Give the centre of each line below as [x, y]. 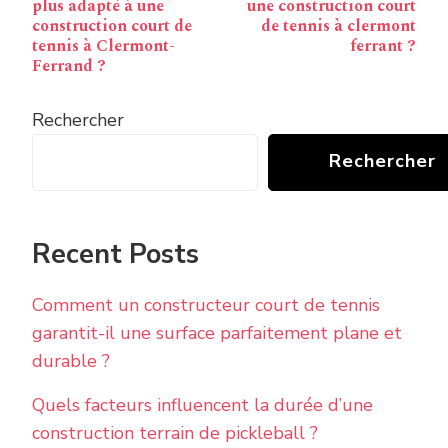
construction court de [112, 25]
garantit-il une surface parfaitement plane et [217, 332]
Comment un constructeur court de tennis [206, 304]
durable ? [71, 360]
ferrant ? [383, 45]
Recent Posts [115, 254]
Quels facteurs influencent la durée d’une [202, 404]
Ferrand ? [69, 65]
